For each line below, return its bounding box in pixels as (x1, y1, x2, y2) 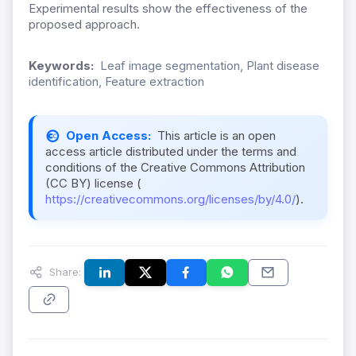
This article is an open (157, 128, 276, 144)
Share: (46, 265, 81, 278)
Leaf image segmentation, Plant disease (100, 58, 319, 74)
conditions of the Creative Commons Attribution (45, 160, 305, 176)
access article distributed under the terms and (45, 144, 296, 160)
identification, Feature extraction (29, 74, 204, 90)
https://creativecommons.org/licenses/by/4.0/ (45, 192, 296, 207)
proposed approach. (29, 17, 140, 33)
